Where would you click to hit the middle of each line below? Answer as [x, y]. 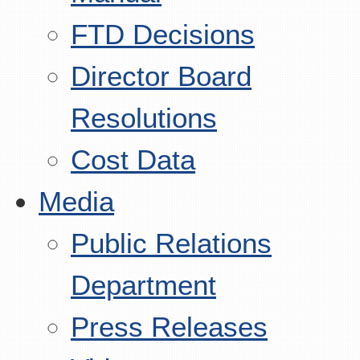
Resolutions [144, 118]
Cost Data [133, 160]
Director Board [161, 76]
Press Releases [169, 327]
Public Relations [171, 243]
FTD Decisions [163, 34]
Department [143, 285]
